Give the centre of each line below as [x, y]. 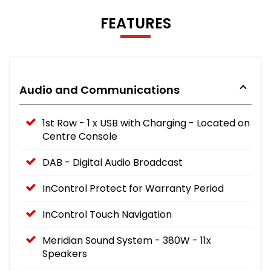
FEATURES [135, 23]
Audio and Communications [100, 90]
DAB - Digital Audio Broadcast [113, 162]
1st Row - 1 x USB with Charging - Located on [146, 123]
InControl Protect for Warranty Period [133, 188]
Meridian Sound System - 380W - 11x [127, 240]
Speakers [65, 253]
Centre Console [80, 136]
